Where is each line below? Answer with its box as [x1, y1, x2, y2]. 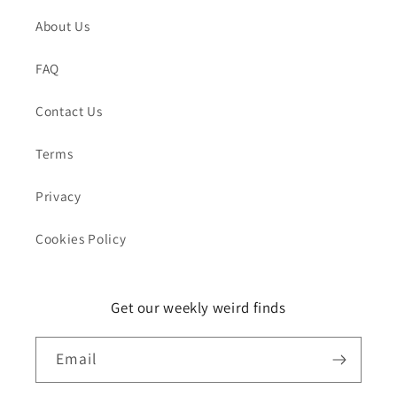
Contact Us [35, 102, 103, 121]
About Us [35, 17, 90, 35]
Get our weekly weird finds [111, 298, 286, 318]
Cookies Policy [35, 230, 127, 248]
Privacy [35, 187, 82, 206]
